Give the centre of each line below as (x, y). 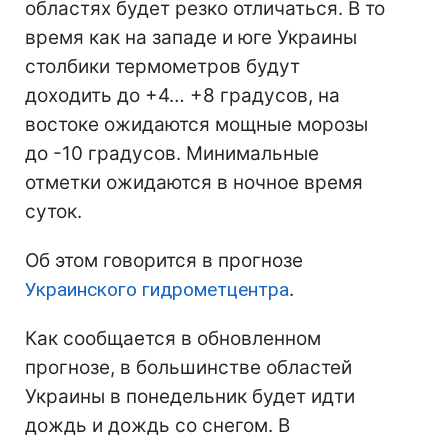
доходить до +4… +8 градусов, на (182, 96)
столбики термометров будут (162, 67)
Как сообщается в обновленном (173, 339)
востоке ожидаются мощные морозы (196, 125)
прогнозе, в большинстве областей (188, 368)
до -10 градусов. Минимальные (172, 154)
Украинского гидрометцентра (157, 290)
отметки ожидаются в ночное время (194, 183)
